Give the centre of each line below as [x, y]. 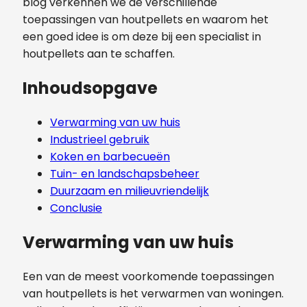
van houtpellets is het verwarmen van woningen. [153, 293]
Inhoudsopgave [90, 88]
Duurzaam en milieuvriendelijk [130, 191]
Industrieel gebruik [100, 139]
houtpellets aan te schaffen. [99, 53]
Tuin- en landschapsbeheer [125, 173]
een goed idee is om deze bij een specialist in [142, 36]
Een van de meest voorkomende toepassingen [148, 276]
